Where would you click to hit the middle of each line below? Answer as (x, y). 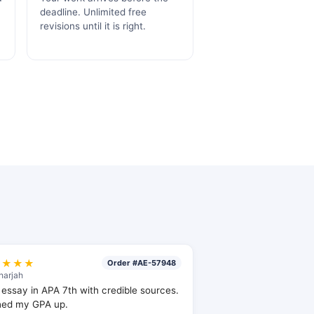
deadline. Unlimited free (93, 12)
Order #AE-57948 (141, 263)
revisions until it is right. (93, 26)
